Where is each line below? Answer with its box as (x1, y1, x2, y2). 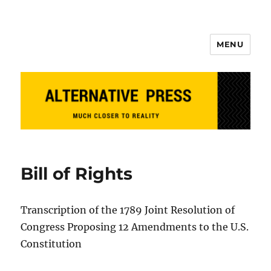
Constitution (21, 237, 82, 250)
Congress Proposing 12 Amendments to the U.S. (21, 220, 249, 233)
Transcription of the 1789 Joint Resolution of (21, 203, 235, 216)
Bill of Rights (21, 163, 133, 184)
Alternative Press (21, 44, 148, 62)
